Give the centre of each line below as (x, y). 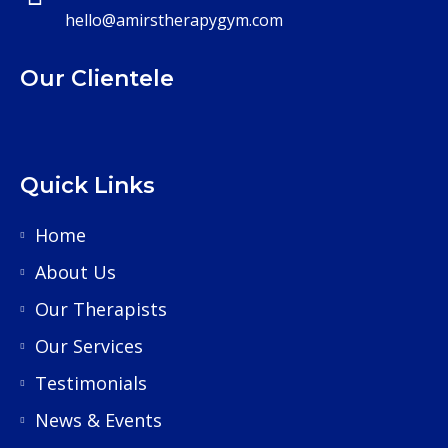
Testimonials (91, 383)
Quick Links (87, 186)
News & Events (98, 420)
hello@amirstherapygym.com (174, 20)
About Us (75, 272)
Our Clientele (97, 79)
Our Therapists (101, 309)
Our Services (89, 346)
